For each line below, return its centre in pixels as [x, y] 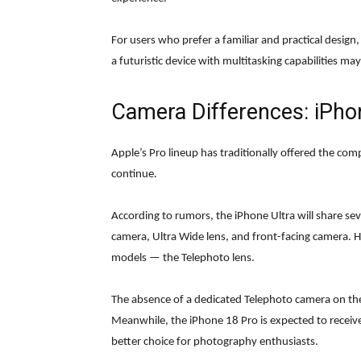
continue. [134, 175]
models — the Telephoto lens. [183, 259]
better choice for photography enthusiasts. [215, 342]
